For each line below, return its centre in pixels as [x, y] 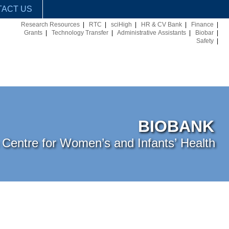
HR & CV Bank [162, 25]
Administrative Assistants [152, 33]
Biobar [204, 33]
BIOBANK [176, 127]
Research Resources [50, 25]
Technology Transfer [80, 33]
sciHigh [121, 25]
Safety [205, 41]
